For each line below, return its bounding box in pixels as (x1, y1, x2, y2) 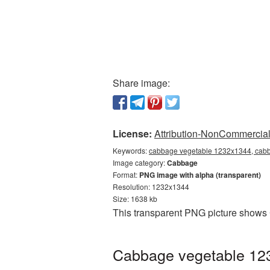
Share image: (113, 76, 170, 90)
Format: (113, 169, 139, 180)
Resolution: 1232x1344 (113, 181, 189, 192)
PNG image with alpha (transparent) (139, 169, 261, 180)
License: (113, 127, 152, 140)
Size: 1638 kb (113, 193, 157, 204)
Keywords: (113, 145, 149, 155)
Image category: (113, 157, 167, 168)
